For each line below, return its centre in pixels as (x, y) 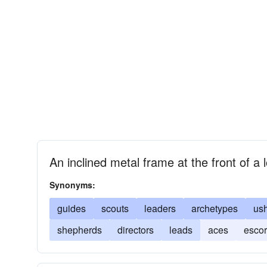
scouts (115, 208)
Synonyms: (72, 185)
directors (136, 230)
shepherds (80, 230)
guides (72, 208)
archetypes (215, 208)
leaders (160, 208)
